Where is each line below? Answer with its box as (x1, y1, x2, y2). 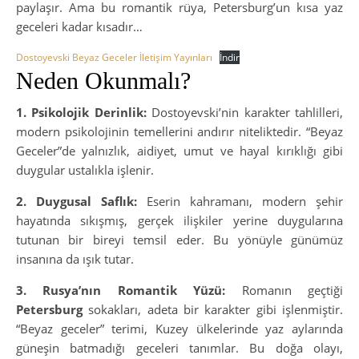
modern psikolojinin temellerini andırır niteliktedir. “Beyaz (16, 123, 343, 139)
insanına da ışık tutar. (16, 250, 134, 267)
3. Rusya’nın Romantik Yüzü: (16, 281, 226, 298)
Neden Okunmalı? (16, 67, 191, 94)
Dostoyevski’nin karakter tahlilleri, (146, 103, 344, 120)
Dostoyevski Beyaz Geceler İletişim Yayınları (16, 50, 212, 64)
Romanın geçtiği (225, 281, 344, 298)
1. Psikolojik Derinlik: (16, 103, 147, 120)
